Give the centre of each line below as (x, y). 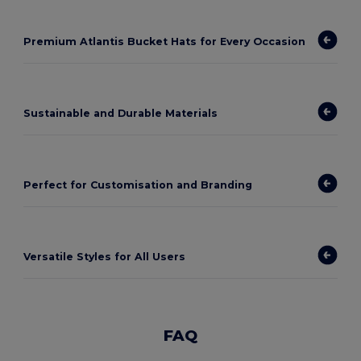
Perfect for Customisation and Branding (138, 185)
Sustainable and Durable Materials (121, 114)
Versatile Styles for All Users (105, 257)
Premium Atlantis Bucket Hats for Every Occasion (165, 42)
